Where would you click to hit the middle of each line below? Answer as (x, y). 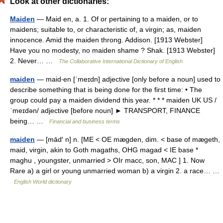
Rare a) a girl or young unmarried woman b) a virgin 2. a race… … (115, 171)
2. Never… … (34, 61)
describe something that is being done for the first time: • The (106, 90)
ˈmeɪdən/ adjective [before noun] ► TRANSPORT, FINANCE (105, 111)
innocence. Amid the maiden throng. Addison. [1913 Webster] (106, 40)
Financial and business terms (85, 121)
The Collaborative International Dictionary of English (121, 61)
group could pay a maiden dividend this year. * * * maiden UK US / (113, 100)
